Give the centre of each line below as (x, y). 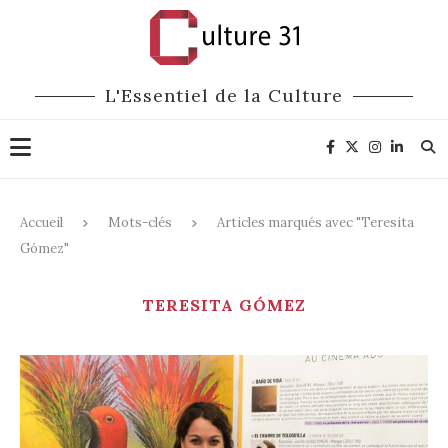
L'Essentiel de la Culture (224, 95)
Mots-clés (140, 222)
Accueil (41, 222)
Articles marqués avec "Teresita (315, 222)
